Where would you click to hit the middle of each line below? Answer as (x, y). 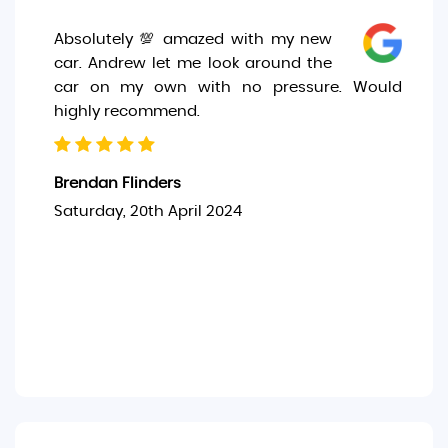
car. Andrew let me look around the (193, 63)
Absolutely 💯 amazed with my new (193, 39)
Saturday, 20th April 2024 (147, 211)
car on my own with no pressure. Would (227, 87)
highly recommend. (126, 111)
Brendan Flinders (117, 183)
